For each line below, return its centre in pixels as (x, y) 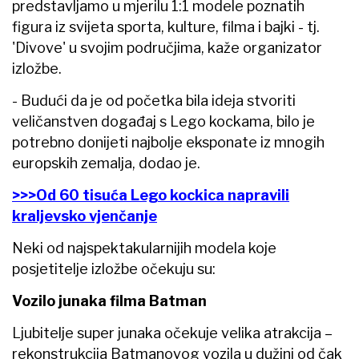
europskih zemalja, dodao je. (106, 163)
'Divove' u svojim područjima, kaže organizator (167, 48)
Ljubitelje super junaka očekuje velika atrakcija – (172, 333)
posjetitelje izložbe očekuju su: (114, 269)
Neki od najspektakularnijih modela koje (144, 248)
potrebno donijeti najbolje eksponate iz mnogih (168, 143)
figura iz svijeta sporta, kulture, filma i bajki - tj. (166, 27)
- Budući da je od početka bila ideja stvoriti (154, 101)
